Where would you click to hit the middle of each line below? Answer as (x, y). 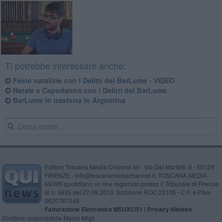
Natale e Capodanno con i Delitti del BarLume (89, 90)
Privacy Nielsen (169, 209)
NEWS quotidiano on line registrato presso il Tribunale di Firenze (131, 184)
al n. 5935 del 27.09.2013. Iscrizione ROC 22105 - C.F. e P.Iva (127, 192)
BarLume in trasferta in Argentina (68, 100)
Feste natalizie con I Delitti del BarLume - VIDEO (93, 81)
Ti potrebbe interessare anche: (65, 66)
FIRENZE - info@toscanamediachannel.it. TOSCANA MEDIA (126, 175)
